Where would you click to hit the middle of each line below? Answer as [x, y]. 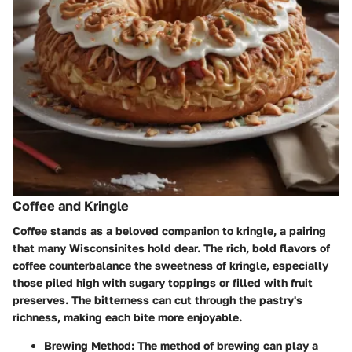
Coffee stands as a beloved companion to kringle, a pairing [169, 231]
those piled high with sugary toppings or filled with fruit [163, 283]
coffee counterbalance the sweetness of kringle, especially [170, 266]
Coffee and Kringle [71, 205]
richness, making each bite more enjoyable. [127, 317]
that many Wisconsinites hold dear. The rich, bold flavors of [171, 248]
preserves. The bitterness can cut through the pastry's [158, 300]
